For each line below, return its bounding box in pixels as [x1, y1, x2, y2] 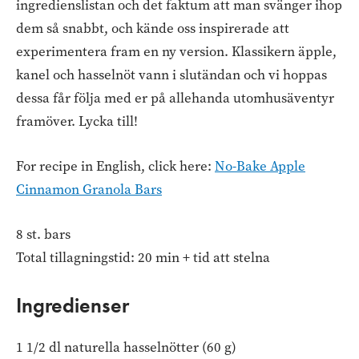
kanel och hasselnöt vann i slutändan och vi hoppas [16, 65, 327, 84]
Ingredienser [16, 292, 129, 320]
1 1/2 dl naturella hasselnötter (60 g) [16, 338, 236, 357]
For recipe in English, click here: [16, 156, 215, 175]
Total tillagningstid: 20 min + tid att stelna [16, 248, 270, 268]
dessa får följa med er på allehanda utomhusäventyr [16, 88, 334, 107]
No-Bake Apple [215, 156, 305, 175]
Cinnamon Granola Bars [16, 179, 162, 199]
